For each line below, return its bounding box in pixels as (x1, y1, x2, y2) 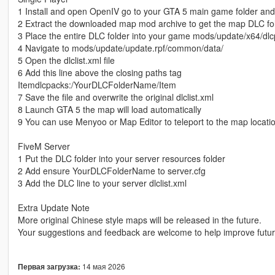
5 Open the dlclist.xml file (17, 54, 115, 67)
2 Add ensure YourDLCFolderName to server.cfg (17, 165, 206, 177)
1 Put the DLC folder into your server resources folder (17, 152, 225, 165)
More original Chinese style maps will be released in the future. (17, 214, 261, 227)
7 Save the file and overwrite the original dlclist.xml (17, 91, 214, 104)
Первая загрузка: (17, 261, 80, 273)
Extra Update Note (17, 201, 90, 214)
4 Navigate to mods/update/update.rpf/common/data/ (17, 42, 223, 55)
